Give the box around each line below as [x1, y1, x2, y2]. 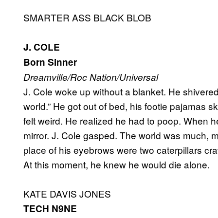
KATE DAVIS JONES [23, 187, 111, 200]
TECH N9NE [23, 202, 77, 216]
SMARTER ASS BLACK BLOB [23, 11, 151, 24]
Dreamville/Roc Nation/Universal [23, 71, 158, 84]
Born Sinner [23, 55, 77, 69]
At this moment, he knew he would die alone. [23, 158, 210, 171]
